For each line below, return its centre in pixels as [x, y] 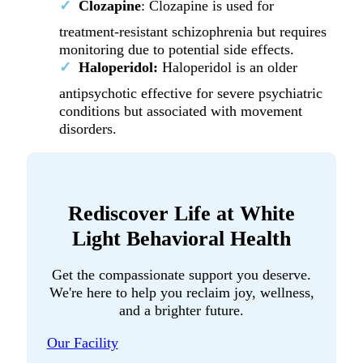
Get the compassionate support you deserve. [181, 275]
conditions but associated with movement [180, 111]
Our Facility [82, 343]
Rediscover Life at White [181, 213]
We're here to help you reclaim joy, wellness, [181, 293]
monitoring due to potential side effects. [178, 49]
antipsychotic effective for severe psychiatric [190, 93]
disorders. [90, 128]
